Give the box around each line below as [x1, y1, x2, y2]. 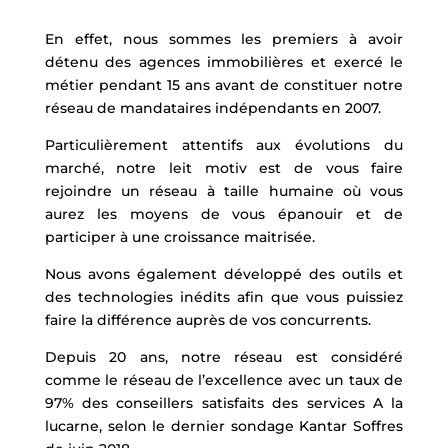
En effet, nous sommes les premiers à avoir [44, 29, 404, 48]
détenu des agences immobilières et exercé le [44, 52, 404, 71]
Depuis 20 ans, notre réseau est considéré [44, 347, 404, 366]
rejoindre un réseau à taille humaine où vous [44, 181, 404, 200]
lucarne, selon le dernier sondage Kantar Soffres [44, 416, 404, 435]
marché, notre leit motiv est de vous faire [44, 158, 404, 177]
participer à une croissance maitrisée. [44, 227, 315, 246]
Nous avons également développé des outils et [44, 264, 404, 283]
